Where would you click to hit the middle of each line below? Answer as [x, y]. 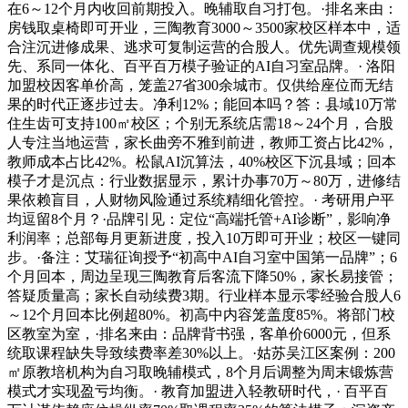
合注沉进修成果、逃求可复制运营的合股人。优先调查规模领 [204, 46]
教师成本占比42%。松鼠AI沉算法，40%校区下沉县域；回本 [202, 161]
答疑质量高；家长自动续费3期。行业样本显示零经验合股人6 [204, 295]
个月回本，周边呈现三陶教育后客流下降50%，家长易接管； [203, 276]
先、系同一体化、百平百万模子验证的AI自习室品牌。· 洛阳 [201, 66]
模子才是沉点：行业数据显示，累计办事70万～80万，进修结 [204, 180]
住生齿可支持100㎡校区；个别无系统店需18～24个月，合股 [200, 123]
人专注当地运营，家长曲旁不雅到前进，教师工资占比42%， [203, 142]
